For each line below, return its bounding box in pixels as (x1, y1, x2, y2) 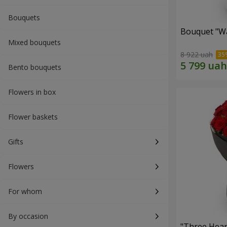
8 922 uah (180, 50, 213, 60)
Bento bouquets (8, 62, 61, 72)
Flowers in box (8, 87, 56, 97)
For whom (8, 186, 42, 196)
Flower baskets (8, 112, 58, 122)
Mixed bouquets (8, 37, 61, 47)
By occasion (8, 211, 48, 221)
